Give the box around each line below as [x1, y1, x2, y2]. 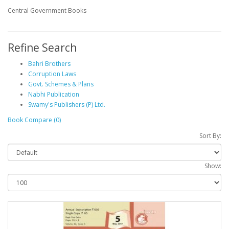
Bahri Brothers [28, 59, 71, 68]
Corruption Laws [28, 70, 76, 79]
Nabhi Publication [28, 90, 79, 99]
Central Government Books [8, 6, 86, 15]
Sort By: [199, 131, 221, 141]
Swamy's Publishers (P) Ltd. [28, 100, 105, 109]
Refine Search [8, 40, 77, 55]
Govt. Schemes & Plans [28, 80, 94, 89]
